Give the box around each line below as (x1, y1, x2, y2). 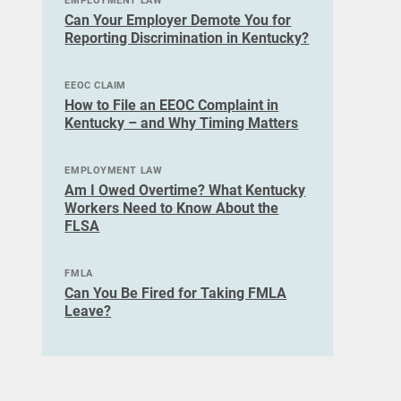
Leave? (64, 303, 112, 320)
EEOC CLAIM (64, 80, 127, 91)
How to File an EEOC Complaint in (64, 97, 279, 114)
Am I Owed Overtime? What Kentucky (64, 182, 306, 199)
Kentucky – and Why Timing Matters (64, 115, 299, 132)
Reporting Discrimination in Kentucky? (64, 30, 310, 47)
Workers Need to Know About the (64, 200, 279, 217)
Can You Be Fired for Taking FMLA (64, 285, 287, 302)
